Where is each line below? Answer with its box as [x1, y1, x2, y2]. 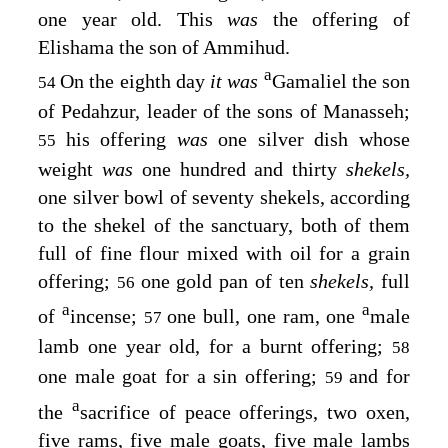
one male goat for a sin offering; [38, 365, 325, 388]
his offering [65, 127, 177, 150]
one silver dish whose [218, 127, 411, 150]
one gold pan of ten [140, 269, 311, 292]
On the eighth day [60, 69, 211, 92]
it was [210, 69, 264, 92]
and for [349, 365, 411, 388]
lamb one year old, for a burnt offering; [38, 335, 392, 358]
